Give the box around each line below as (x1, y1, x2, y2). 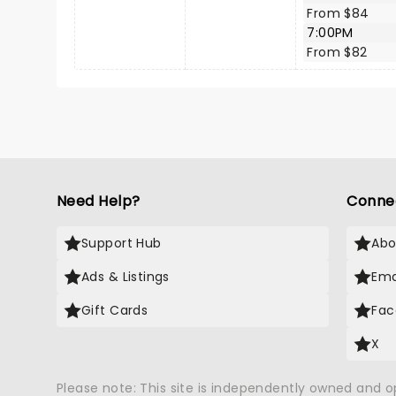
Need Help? (57, 191, 141, 211)
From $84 (307, 4, 369, 22)
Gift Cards (81, 301, 148, 319)
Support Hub (81, 234, 162, 252)
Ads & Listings (81, 268, 170, 286)
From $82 (307, 43, 368, 61)
